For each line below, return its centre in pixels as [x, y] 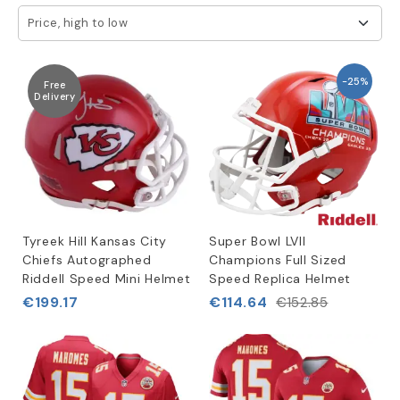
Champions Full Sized [278, 260]
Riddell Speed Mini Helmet [107, 279]
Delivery [54, 96]
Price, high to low [78, 23]
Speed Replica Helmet [280, 279]
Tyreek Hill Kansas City [95, 241]
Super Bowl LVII [258, 241]
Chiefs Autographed [87, 260]
